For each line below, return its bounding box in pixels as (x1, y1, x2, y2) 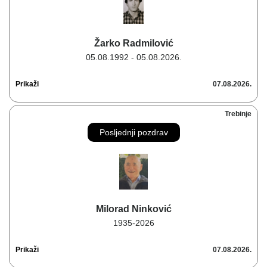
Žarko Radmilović (94, 38, 173, 49)
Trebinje (225, 110, 252, 119)
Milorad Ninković (95, 204, 172, 215)
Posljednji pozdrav (99, 128, 168, 138)
